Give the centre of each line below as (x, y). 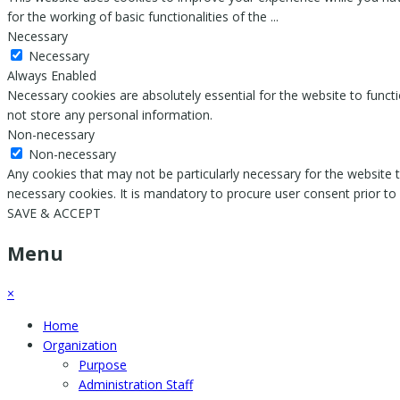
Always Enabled (52, 76)
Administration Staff (136, 385)
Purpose (103, 365)
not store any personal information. (110, 115)
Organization (80, 346)
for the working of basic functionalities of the (139, 17)
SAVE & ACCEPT (54, 213)
